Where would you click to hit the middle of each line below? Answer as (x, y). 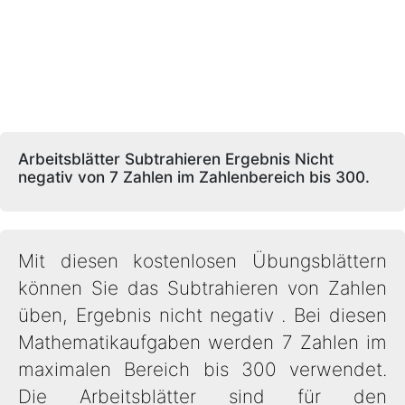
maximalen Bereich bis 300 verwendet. (202, 369)
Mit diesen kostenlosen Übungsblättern (202, 261)
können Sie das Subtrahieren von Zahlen (202, 288)
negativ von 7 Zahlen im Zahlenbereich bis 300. (194, 177)
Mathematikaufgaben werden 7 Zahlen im (202, 342)
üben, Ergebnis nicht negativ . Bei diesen (202, 315)
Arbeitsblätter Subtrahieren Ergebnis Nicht (176, 159)
